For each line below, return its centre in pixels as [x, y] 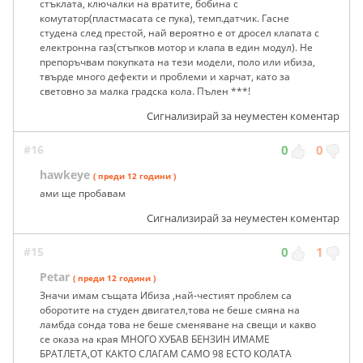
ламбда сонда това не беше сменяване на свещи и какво [178, 325]
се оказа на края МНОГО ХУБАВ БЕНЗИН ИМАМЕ [155, 340]
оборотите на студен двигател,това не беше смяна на [170, 310]
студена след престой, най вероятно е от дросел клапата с [179, 33]
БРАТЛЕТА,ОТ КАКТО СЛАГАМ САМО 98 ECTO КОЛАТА [166, 354]
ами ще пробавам [83, 194]
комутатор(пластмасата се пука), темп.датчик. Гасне [164, 19]
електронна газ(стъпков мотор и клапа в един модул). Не [176, 48]
